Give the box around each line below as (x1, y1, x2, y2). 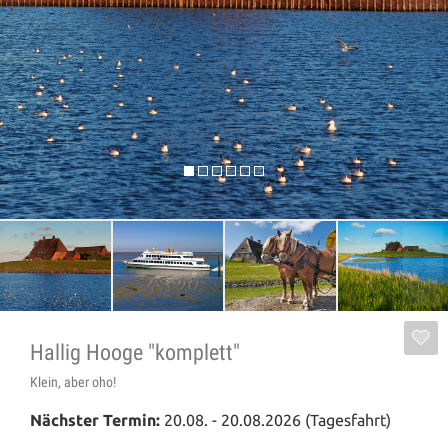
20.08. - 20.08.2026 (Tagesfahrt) (164, 412, 391, 429)
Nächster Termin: (30, 412, 164, 429)
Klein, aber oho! (30, 374, 116, 390)
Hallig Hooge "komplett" (30, 340, 240, 365)
